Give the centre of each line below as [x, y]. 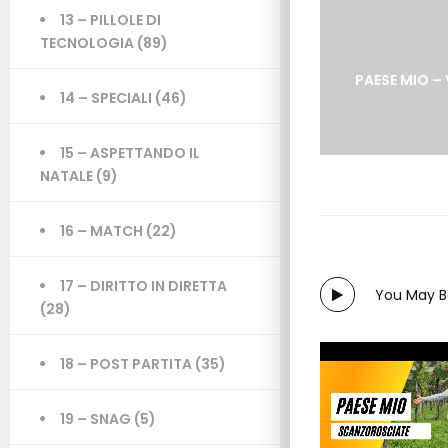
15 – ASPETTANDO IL [130, 153]
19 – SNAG [95, 419]
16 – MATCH [101, 231]
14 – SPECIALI [106, 98]
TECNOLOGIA [87, 43]
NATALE [66, 176]
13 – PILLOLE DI [110, 20]
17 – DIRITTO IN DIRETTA [143, 286]
